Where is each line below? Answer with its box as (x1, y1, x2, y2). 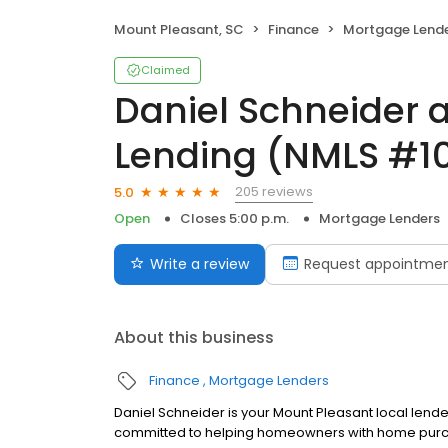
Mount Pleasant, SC (114, 20, 244, 40)
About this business (114, 326, 274, 350)
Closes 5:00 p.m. (180, 209, 289, 229)
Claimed (141, 62, 190, 79)
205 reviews (235, 182, 313, 202)
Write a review (150, 254, 249, 275)
